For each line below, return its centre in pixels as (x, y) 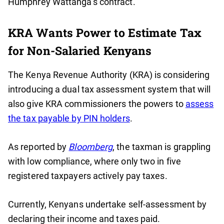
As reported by (38, 147)
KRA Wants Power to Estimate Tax (105, 33)
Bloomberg (91, 147)
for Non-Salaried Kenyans (80, 51)
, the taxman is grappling (162, 147)
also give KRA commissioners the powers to (97, 104)
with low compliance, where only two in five (94, 161)
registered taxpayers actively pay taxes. (88, 176)
